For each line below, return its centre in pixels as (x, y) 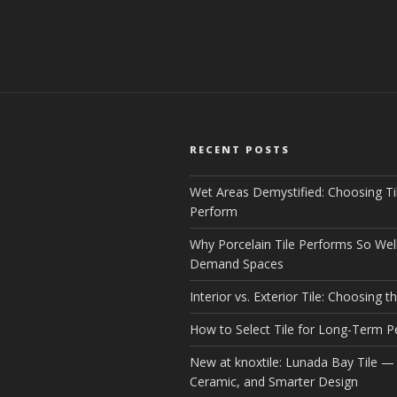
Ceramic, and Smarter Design (274, 382)
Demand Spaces (237, 264)
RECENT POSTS (240, 150)
